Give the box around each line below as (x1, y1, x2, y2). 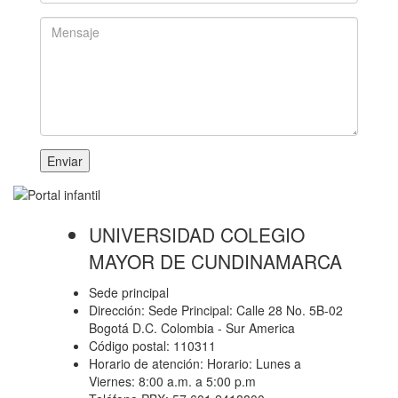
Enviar (47, 152, 83, 170)
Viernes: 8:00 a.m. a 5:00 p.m (89, 372, 256, 390)
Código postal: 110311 (89, 337, 216, 354)
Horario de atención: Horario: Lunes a (89, 354, 301, 372)
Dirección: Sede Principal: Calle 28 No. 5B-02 (89, 301, 343, 319)
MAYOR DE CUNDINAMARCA (89, 248, 342, 275)
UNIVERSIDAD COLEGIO (89, 221, 305, 248)
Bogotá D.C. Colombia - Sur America (89, 319, 295, 337)
